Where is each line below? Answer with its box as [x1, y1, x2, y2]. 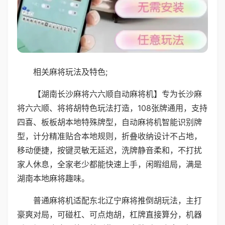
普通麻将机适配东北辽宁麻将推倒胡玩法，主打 [33, 195, 202, 205]
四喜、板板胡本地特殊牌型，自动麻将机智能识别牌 [17, 117, 202, 127]
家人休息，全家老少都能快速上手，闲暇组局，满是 [17, 159, 202, 169]
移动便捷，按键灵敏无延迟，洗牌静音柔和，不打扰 [17, 145, 202, 155]
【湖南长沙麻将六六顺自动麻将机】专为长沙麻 [33, 88, 202, 99]
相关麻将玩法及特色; [33, 66, 107, 77]
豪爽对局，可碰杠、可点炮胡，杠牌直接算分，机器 [17, 209, 202, 219]
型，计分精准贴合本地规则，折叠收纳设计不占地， [17, 131, 202, 141]
